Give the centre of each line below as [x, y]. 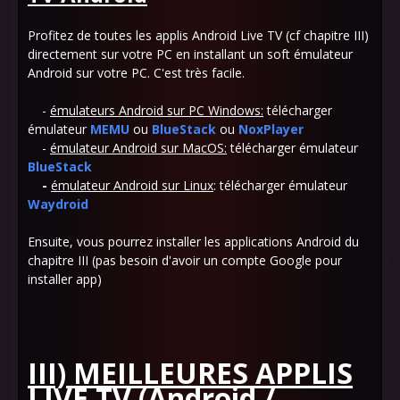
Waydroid [58, 204]
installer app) [65, 279]
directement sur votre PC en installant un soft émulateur [190, 54]
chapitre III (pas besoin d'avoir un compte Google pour [185, 260]
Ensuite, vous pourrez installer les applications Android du [193, 242]
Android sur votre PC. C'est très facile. [136, 73]
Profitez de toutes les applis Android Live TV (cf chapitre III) [198, 35]
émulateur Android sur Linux [132, 185]
